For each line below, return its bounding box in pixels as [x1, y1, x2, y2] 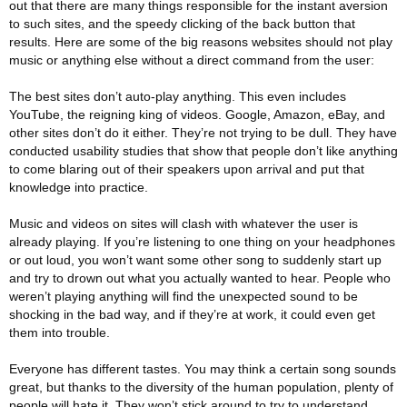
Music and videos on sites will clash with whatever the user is [9, 216, 358, 231]
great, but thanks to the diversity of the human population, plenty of [9, 380, 393, 394]
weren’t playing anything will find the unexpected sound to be [9, 289, 358, 303]
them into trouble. [9, 325, 110, 340]
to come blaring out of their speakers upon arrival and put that [9, 162, 364, 176]
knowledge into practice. [9, 180, 148, 194]
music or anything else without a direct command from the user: [9, 53, 374, 67]
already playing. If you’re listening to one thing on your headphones [9, 234, 395, 249]
